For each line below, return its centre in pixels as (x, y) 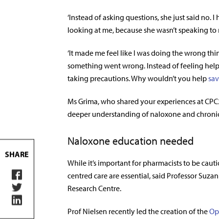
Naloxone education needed (131, 141)
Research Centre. (94, 188)
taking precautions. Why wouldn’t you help (138, 78)
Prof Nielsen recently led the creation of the (138, 211)
